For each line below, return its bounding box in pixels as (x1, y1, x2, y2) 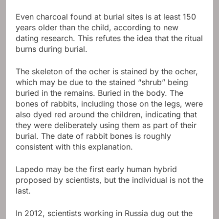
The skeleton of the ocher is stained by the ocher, (16, 66, 198, 76)
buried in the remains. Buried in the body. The (16, 88, 183, 98)
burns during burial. (16, 44, 88, 54)
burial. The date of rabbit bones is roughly (16, 131, 171, 141)
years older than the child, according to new (16, 22, 178, 32)
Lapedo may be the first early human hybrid (16, 164, 177, 174)
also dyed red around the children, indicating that (16, 109, 197, 119)
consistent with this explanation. (16, 141, 133, 152)
